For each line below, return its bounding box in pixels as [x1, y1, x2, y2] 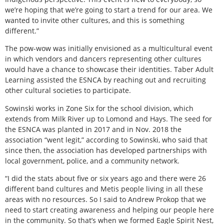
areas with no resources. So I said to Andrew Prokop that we [5, 194, 206, 204]
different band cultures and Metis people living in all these [5, 183, 203, 193]
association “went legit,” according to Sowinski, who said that [5, 134, 207, 144]
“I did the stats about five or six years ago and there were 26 [5, 173, 206, 183]
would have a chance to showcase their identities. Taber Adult [5, 64, 213, 74]
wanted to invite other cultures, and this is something [5, 15, 184, 25]
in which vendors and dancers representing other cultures [5, 54, 201, 64]
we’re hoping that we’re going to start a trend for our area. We [5, 4, 212, 14]
